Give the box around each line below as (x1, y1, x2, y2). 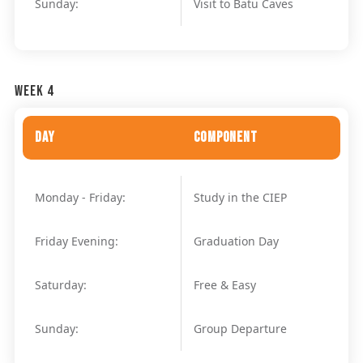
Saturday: (34, 276, 87, 293)
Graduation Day (193, 233, 279, 249)
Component (193, 128, 258, 146)
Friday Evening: (34, 233, 118, 249)
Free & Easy (193, 276, 256, 293)
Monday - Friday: (34, 189, 126, 205)
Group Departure (193, 320, 287, 336)
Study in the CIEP (193, 189, 287, 205)
